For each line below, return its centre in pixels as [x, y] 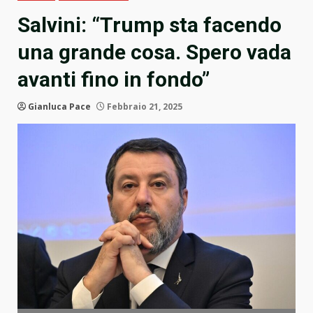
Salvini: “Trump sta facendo [150, 25]
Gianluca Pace [59, 107]
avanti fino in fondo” [114, 80]
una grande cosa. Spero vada [154, 52]
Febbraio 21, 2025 [144, 107]
